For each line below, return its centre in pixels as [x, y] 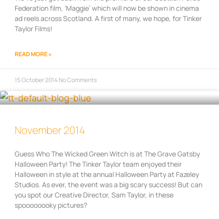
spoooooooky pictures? [51, 205]
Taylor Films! [33, 29]
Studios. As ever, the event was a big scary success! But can [109, 185]
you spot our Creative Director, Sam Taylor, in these [94, 195]
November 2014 [50, 130]
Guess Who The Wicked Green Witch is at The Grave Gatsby [107, 154]
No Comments [78, 80]
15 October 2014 [37, 80]
